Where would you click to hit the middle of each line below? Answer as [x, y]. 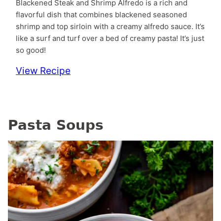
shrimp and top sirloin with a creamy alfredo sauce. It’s [110, 26]
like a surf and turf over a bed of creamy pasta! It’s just [110, 38]
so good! [31, 50]
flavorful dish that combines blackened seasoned [101, 14]
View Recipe [43, 71]
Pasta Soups [56, 125]
